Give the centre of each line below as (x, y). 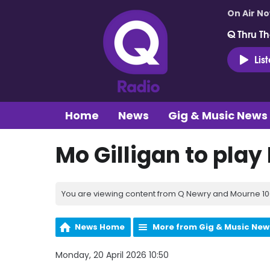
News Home (100, 227)
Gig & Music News (218, 115)
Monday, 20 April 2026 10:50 (112, 255)
